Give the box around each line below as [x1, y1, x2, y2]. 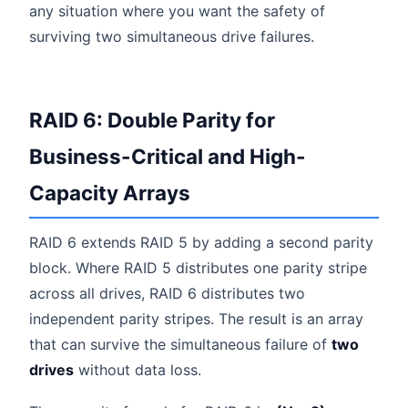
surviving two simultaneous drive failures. [29, 26, 314, 46]
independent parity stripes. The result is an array [29, 309, 363, 328]
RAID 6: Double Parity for [29, 107, 275, 132]
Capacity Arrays [29, 179, 190, 205]
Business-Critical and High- [29, 143, 306, 168]
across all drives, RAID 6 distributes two [29, 283, 305, 302]
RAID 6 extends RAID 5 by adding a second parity [29, 232, 373, 251]
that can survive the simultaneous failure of [29, 334, 331, 353]
